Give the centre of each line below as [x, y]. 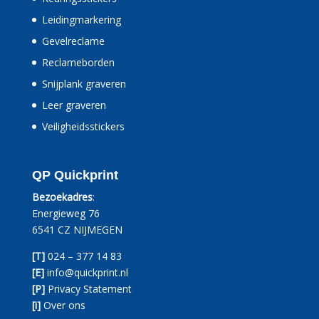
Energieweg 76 [66, 213]
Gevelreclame [73, 41]
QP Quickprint [75, 175]
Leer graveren [74, 105]
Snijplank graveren [84, 83]
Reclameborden [78, 62]
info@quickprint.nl [87, 272]
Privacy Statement [89, 288]
